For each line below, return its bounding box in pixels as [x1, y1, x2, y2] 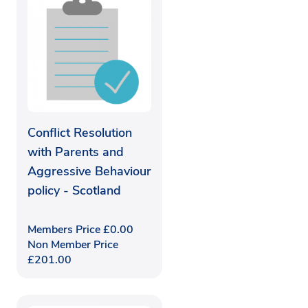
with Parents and [27, 143, 124, 160]
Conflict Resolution [27, 124, 132, 141]
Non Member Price [27, 236, 118, 252]
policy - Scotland [27, 181, 121, 199]
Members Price [27, 221, 103, 237]
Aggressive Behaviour [27, 162, 151, 179]
